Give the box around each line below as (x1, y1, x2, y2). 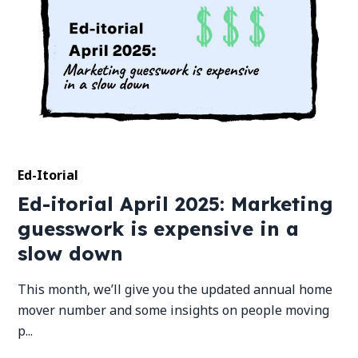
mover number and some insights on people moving (18, 301, 330, 320)
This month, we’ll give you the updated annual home (18, 280, 333, 299)
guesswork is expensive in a (18, 217, 300, 241)
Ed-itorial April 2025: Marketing (18, 192, 334, 217)
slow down (18, 241, 124, 266)
